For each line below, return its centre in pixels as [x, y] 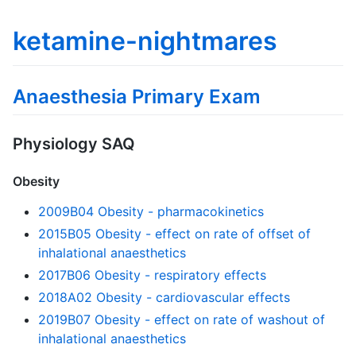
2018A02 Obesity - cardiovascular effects [164, 297]
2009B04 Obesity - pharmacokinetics [151, 211]
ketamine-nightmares [145, 41]
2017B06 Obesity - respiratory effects [152, 275]
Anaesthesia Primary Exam [137, 96]
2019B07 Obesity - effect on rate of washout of [182, 319]
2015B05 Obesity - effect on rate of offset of [174, 233]
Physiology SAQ [74, 143]
